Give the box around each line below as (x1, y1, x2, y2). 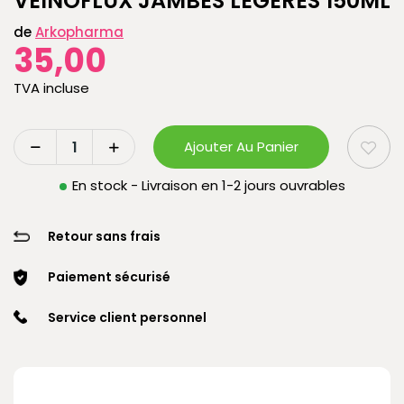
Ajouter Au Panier (184, 137, 299, 156)
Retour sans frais (48, 227, 161, 245)
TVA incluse (14, 78, 89, 97)
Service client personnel (48, 308, 207, 326)
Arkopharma (35, 23, 124, 41)
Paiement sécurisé (48, 268, 170, 286)
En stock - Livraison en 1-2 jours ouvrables (71, 176, 345, 195)
